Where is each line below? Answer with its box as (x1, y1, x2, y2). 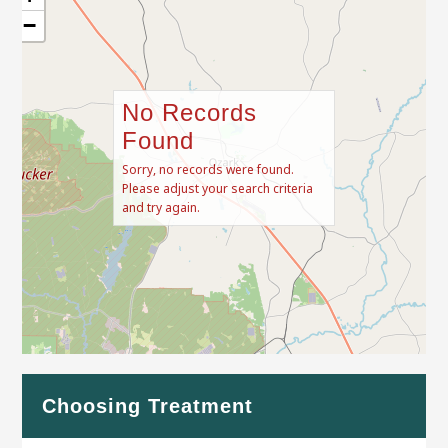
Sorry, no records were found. (122, 160, 295, 178)
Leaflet (201, 358, 235, 375)
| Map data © (234, 358, 303, 375)
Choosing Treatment (42, 395, 254, 418)
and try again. (122, 198, 201, 216)
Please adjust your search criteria (122, 179, 314, 197)
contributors (379, 358, 441, 375)
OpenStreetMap (302, 358, 380, 375)
